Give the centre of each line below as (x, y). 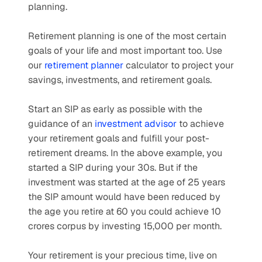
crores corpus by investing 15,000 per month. (125, 226)
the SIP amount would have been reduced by (124, 197)
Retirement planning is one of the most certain (127, 36)
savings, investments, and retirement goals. (120, 80)
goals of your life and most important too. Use (125, 51)
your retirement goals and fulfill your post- (119, 138)
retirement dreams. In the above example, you (125, 153)
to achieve (200, 124)
